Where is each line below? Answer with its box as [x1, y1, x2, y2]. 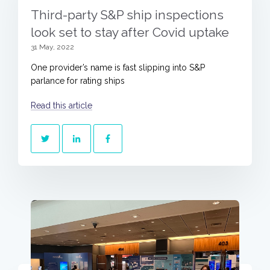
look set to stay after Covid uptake [31, 24, 229, 40]
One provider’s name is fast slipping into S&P [31, 62, 205, 72]
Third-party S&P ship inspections [31, 7, 224, 22]
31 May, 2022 [31, 42, 74, 51]
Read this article [31, 101, 92, 111]
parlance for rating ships [31, 75, 125, 86]
